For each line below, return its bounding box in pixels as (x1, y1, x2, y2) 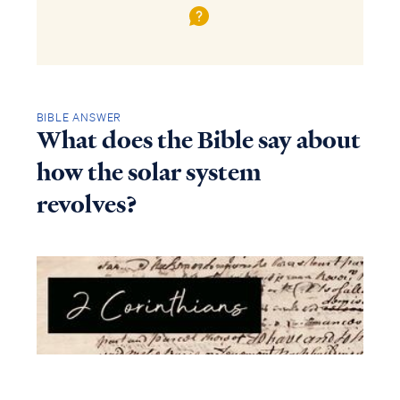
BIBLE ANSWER (36, 109, 122, 125)
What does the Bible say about (36, 123, 361, 156)
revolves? (36, 187, 137, 221)
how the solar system (36, 155, 261, 188)
